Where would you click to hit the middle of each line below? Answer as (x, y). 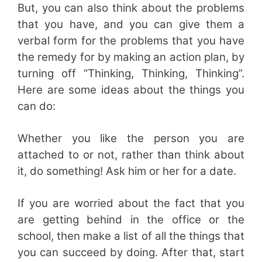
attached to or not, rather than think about (131, 154)
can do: (37, 106)
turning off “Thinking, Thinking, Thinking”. (131, 73)
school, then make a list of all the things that (131, 236)
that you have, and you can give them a (131, 24)
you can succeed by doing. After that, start (131, 252)
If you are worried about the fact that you (131, 203)
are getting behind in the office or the (131, 219)
